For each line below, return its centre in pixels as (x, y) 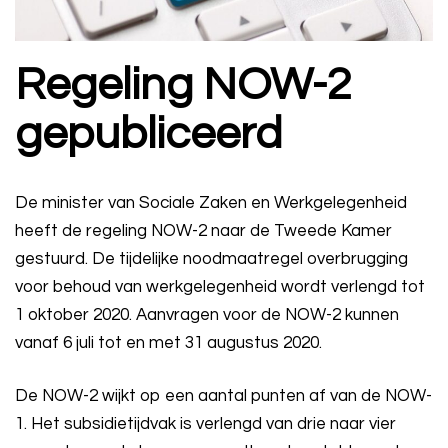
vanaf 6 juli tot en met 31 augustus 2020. (168, 342)
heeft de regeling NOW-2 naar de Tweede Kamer (203, 230)
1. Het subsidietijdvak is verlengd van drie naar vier (205, 423)
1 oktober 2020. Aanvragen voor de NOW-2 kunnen (207, 314)
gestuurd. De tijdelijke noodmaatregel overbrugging (211, 258)
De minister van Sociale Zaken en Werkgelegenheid (211, 202)
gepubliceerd (148, 133)
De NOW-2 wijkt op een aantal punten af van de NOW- (223, 395)
